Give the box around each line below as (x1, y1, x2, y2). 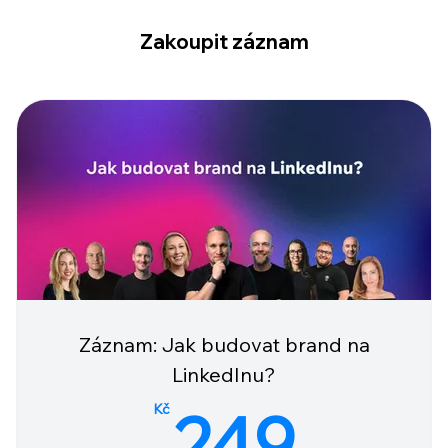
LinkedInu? (172, 362, 276, 387)
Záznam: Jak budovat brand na (78, 332, 370, 357)
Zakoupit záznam (139, 29, 309, 54)
